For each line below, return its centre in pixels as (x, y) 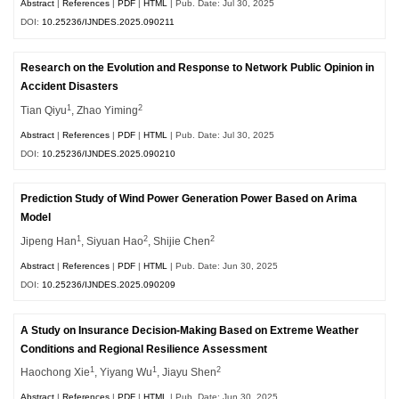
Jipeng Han (49, 242)
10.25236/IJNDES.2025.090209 (109, 284)
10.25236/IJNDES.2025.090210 (109, 153)
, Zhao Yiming (105, 110)
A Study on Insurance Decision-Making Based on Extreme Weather (190, 330)
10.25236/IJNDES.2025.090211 (109, 22)
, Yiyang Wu (124, 373)
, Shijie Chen (179, 242)
